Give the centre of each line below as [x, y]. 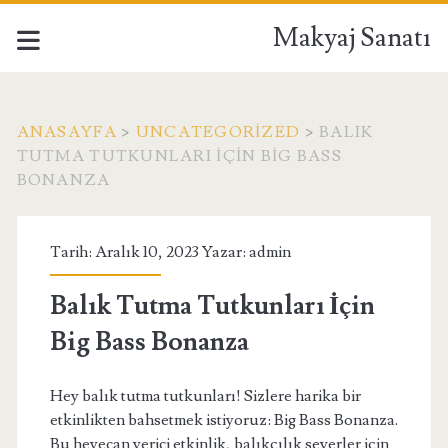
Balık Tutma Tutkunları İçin [212, 306]
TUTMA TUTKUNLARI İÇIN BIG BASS [179, 156]
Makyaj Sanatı [352, 38]
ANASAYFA [66, 132]
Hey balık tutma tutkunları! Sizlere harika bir [205, 396]
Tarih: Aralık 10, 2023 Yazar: [149, 252]
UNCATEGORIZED [218, 132]
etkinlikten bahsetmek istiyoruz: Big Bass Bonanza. [223, 420]
